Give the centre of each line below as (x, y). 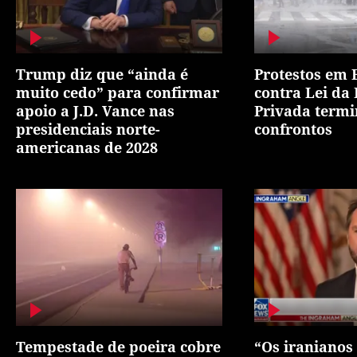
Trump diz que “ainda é (102, 74)
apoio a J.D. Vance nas (95, 110)
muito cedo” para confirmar (118, 92)
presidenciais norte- (88, 129)
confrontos (293, 129)
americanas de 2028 (87, 147)
